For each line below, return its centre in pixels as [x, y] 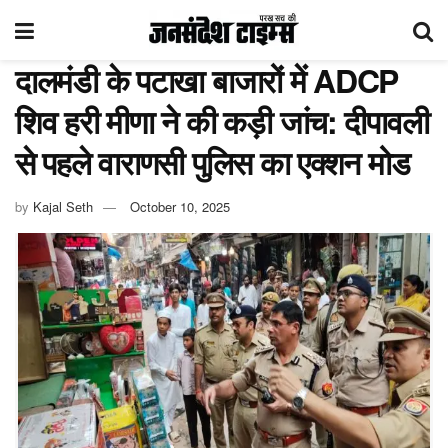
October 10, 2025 [180, 206]
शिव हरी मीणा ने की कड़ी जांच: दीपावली [222, 121]
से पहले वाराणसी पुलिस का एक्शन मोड [212, 162]
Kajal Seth [63, 206]
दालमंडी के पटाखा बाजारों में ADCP [207, 80]
